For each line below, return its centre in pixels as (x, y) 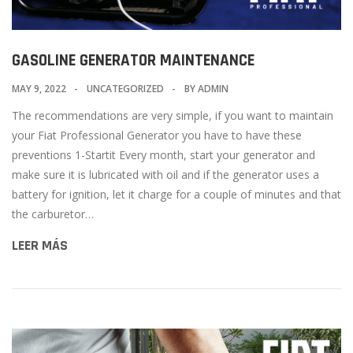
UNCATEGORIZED (125, 89)
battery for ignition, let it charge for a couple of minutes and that (176, 194)
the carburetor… (53, 214)
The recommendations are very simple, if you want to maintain (173, 115)
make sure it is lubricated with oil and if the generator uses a (165, 175)
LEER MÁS (40, 245)
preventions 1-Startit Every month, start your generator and (163, 155)
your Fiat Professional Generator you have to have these (157, 135)
